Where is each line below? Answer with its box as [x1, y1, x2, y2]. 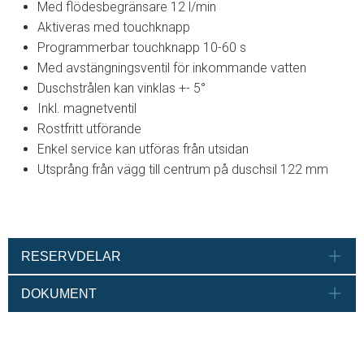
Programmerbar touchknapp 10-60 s [37, 40, 246, 56]
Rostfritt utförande [37, 121, 141, 137]
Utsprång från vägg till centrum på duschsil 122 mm [37, 162, 328, 178]
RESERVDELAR [21, 249, 121, 263]
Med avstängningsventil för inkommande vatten [37, 60, 306, 76]
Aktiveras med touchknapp [37, 19, 190, 36]
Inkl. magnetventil [37, 101, 136, 117]
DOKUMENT [21, 286, 97, 301]
